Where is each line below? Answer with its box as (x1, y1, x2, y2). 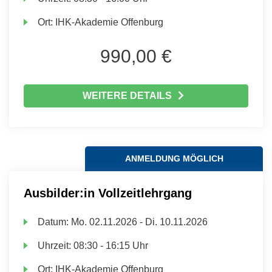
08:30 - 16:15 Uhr (73, 240, 149, 251)
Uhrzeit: (38, 240, 74, 251)
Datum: (38, 217, 72, 227)
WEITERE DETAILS (82, 90, 172, 101)
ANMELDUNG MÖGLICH (124, 154, 223, 163)
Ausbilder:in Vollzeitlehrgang (24, 186, 192, 200)
